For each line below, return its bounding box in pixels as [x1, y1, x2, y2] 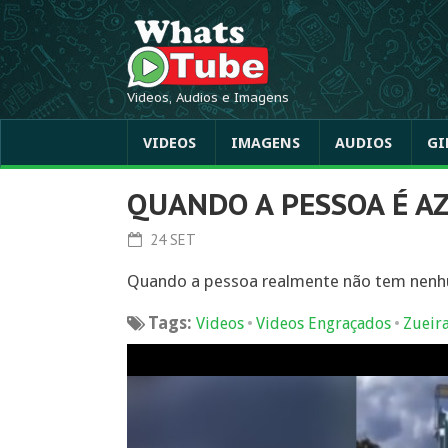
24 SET [145, 230, 196, 249]
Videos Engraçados [256, 314, 392, 333]
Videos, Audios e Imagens [127, 89, 289, 106]
